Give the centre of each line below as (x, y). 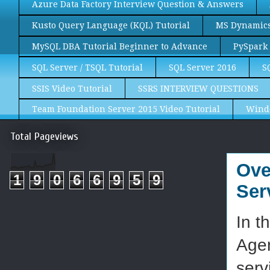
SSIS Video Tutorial (72, 88)
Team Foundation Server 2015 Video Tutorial (126, 109)
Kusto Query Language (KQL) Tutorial (111, 26)
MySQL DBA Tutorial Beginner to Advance (120, 46)
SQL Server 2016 (202, 67)
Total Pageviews (44, 136)
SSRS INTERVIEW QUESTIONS (198, 88)
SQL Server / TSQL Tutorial (87, 67)
